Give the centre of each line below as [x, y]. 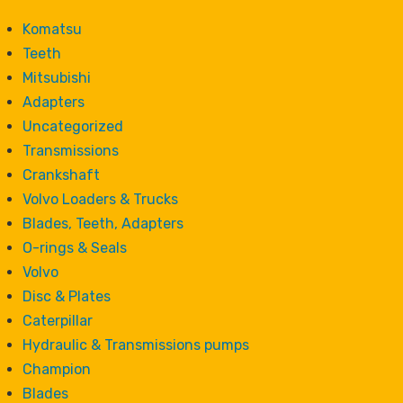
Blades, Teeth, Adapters [103, 224]
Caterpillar [58, 321]
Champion [57, 370]
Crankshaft [61, 175]
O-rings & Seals [75, 248]
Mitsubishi [57, 78]
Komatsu [52, 30]
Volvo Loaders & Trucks [100, 200]
